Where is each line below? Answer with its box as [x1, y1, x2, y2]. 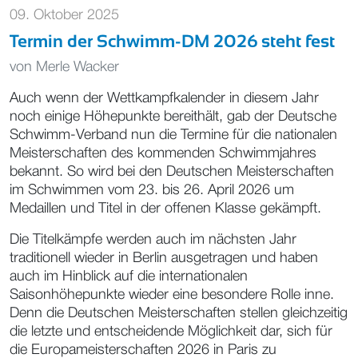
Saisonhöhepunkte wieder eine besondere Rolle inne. [10, 288, 334, 301]
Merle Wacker [36, 60, 119, 74]
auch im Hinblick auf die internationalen [10, 269, 248, 283]
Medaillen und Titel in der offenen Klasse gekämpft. [10, 201, 325, 215]
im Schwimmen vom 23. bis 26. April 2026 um [10, 183, 294, 197]
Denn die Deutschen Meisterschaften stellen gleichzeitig [10, 306, 348, 320]
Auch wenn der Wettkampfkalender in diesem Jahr [10, 91, 319, 105]
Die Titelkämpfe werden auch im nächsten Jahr [10, 233, 296, 246]
